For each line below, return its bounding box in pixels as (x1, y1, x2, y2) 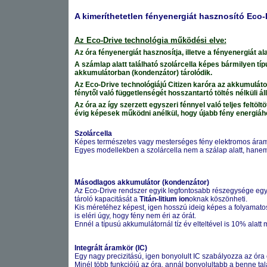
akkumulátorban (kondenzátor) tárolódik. (74, 69, 212, 77)
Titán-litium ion (139, 195, 189, 203)
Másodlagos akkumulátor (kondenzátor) (74, 178, 209, 187)
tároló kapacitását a (74, 195, 139, 203)
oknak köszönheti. (188, 195, 247, 203)
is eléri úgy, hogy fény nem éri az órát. (74, 212, 196, 220)
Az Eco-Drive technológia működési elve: (74, 36, 226, 45)
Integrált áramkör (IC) (74, 244, 147, 252)
